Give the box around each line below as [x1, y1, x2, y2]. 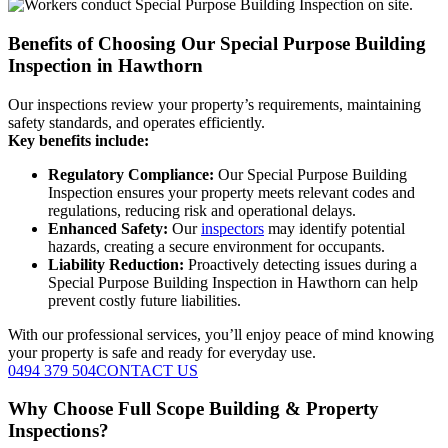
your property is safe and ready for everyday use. [8, 343, 316, 361]
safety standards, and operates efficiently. [8, 113, 265, 131]
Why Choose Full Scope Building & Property [8, 398, 379, 420]
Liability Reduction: [48, 255, 184, 273]
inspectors [201, 219, 264, 237]
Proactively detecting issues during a [184, 255, 417, 273]
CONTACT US [96, 361, 198, 379]
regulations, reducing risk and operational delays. [48, 201, 356, 219]
